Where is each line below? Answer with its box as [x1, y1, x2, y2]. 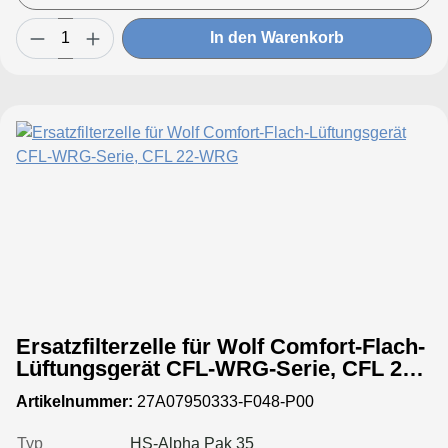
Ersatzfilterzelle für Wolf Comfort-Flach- [16, 333, 425, 359]
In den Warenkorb [210, 29, 344, 47]
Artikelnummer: [16, 392, 133, 410]
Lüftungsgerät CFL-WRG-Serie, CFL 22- [16, 355, 421, 381]
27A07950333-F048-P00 [133, 392, 314, 410]
